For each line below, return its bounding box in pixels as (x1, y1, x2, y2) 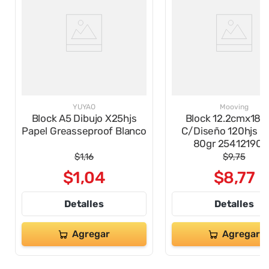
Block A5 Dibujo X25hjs (31, 112, 137, 125)
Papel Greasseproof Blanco (22, 125, 147, 138)
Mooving (220, 103, 249, 112)
